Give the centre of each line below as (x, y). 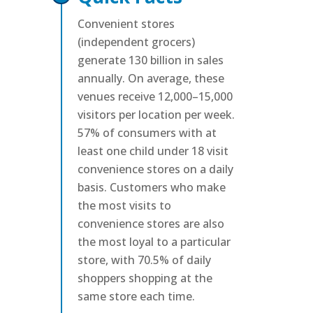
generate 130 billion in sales (150, 60)
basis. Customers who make (151, 187)
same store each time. (136, 296)
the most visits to (124, 205)
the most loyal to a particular (154, 241)
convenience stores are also (151, 223)
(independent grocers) (136, 42)
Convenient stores (126, 23)
